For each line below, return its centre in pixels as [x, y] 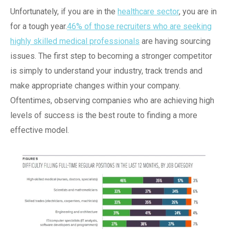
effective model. [40, 130]
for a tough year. [39, 27]
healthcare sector [148, 12]
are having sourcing [175, 41]
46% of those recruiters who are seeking [139, 27]
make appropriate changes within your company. [95, 86]
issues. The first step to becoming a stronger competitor [111, 56]
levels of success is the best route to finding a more [104, 116]
